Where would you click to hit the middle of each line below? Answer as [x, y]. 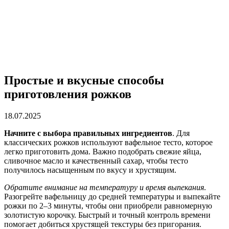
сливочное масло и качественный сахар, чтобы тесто [96, 161]
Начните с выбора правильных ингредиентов [88, 133]
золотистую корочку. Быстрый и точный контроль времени [107, 215]
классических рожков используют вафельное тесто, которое [108, 142]
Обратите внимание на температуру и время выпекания [104, 187]
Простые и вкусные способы [84, 80]
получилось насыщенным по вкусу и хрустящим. [90, 170]
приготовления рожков [68, 94]
